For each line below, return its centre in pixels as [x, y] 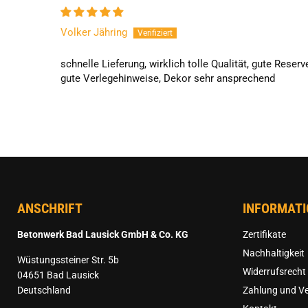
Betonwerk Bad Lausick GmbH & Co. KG [103, 234]
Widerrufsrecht [275, 271]
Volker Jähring [94, 33]
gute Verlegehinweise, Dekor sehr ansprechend [168, 79]
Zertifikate [265, 234]
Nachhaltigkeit [274, 253]
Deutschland [44, 290]
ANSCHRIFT [50, 208]
